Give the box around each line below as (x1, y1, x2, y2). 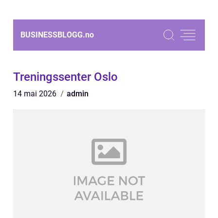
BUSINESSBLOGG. (20, 30, 85, 39)
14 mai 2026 (13, 89, 58, 98)
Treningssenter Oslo (13, 70, 118, 84)
